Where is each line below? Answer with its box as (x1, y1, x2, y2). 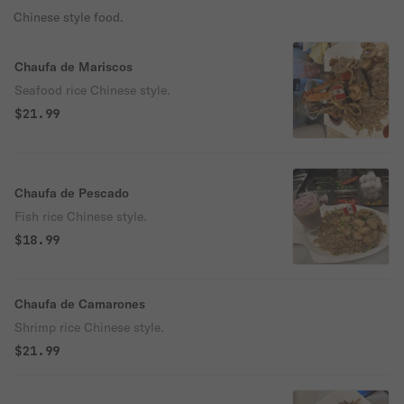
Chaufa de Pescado (14, 185, 129, 201)
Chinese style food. (14, 9, 124, 25)
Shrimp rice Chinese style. (14, 319, 164, 335)
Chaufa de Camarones (14, 296, 145, 312)
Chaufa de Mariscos (14, 59, 133, 75)
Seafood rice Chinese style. (14, 82, 170, 98)
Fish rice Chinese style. (14, 208, 147, 225)
